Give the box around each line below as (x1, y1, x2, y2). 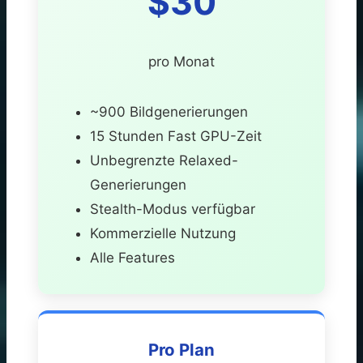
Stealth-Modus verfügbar (90, 200, 255, 217)
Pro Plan (148, 339, 215, 360)
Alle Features (90, 249, 175, 266)
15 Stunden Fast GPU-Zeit (90, 127, 262, 144)
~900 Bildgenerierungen (90, 103, 248, 120)
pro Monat (148, 53, 215, 70)
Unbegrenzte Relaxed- (90, 152, 238, 169)
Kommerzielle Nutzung (90, 224, 236, 241)
